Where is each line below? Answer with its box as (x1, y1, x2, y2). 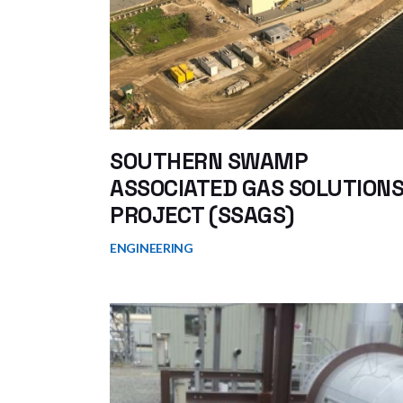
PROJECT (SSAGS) (110, 201, 294, 229)
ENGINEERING (110, 240, 193, 256)
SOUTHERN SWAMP (110, 147, 308, 175)
